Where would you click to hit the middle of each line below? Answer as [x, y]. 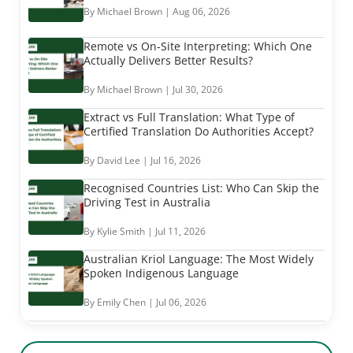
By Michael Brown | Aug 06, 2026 [156, 12]
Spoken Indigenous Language [161, 273]
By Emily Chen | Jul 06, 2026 [145, 303]
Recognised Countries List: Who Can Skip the [201, 188]
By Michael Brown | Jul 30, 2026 [153, 90]
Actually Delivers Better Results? [168, 61]
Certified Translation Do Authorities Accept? [198, 132]
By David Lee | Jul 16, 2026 [142, 161]
